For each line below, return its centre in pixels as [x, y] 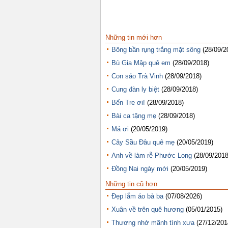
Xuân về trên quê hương [148, 209]
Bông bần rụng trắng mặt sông [156, 50]
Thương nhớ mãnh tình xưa [153, 222]
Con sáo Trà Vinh [137, 76]
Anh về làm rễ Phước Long [152, 155]
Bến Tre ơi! [128, 103]
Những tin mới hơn [134, 37]
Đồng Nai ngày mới [140, 169]
